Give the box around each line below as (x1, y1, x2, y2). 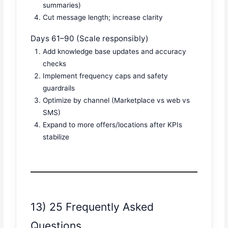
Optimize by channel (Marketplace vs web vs (43, 96, 190, 105)
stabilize (43, 133, 70, 141)
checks (43, 60, 67, 68)
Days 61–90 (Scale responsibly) (31, 34, 149, 44)
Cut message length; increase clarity (43, 13, 163, 21)
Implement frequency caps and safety (43, 72, 168, 80)
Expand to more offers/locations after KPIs (43, 121, 183, 129)
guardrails (43, 84, 75, 93)
